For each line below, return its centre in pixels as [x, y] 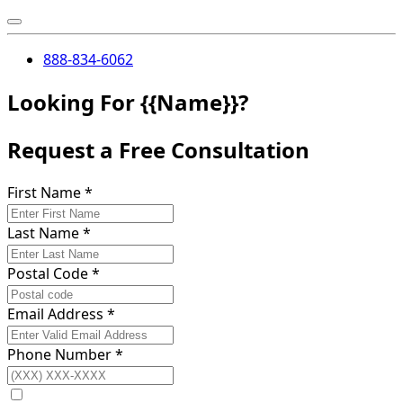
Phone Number [61, 354]
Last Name [45, 233]
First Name [46, 192]
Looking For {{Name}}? [128, 103]
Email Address [55, 313]
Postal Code [48, 273]
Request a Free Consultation [158, 149]
